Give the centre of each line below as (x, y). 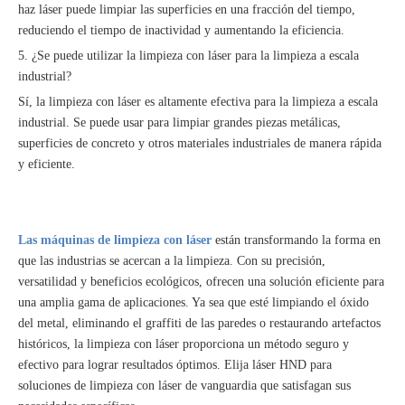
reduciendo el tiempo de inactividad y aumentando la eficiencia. (181, 30)
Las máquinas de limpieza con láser (117, 240)
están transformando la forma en (298, 240)
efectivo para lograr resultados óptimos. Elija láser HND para (175, 365)
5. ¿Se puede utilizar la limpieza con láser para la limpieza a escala (188, 56)
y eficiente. (47, 164)
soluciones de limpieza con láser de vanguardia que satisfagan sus (184, 386)
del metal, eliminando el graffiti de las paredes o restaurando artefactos (199, 323)
